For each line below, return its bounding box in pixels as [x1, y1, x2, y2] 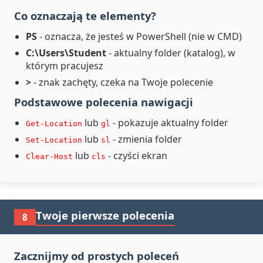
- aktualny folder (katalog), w [106, 46, 235, 59]
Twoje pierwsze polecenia [36, 208, 174, 222]
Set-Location [26, 136, 82, 144]
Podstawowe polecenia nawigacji [14, 95, 193, 109]
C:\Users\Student [26, 46, 106, 59]
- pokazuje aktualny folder [110, 116, 228, 129]
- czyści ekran [106, 149, 167, 162]
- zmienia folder [110, 133, 182, 146]
